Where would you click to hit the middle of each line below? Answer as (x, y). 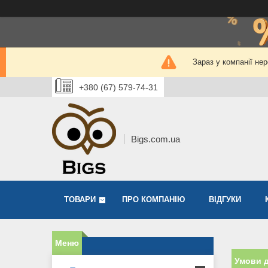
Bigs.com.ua (156, 139)
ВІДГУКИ (225, 200)
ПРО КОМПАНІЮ (153, 200)
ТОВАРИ (80, 200)
